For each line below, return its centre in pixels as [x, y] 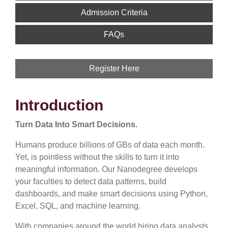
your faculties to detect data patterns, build [91, 181]
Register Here [114, 68]
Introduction [59, 105]
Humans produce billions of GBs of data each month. [110, 145]
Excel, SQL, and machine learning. [78, 206]
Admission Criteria [114, 12]
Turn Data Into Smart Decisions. [76, 124]
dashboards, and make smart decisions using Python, [111, 194]
